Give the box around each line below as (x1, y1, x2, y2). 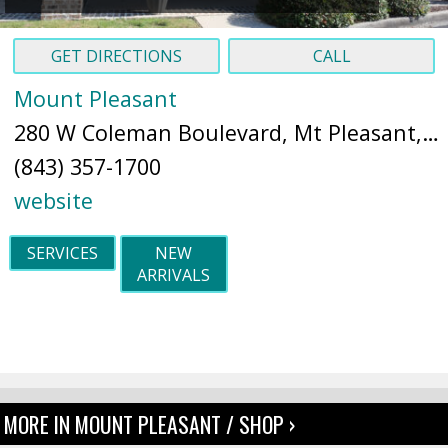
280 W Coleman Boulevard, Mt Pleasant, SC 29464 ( (421, 118, 439, 147)
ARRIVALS (137, 264, 211, 286)
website (13, 186, 93, 215)
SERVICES (26, 242, 98, 264)
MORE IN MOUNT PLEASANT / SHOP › (4, 408, 296, 440)
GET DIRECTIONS (50, 45, 182, 67)
